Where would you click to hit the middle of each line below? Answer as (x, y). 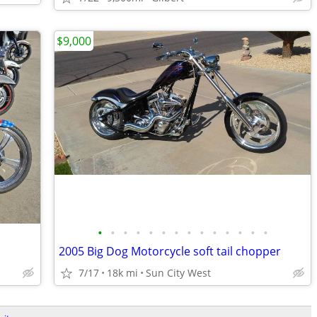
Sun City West (178, 273)
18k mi (122, 273)
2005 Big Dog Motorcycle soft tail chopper (170, 251)
